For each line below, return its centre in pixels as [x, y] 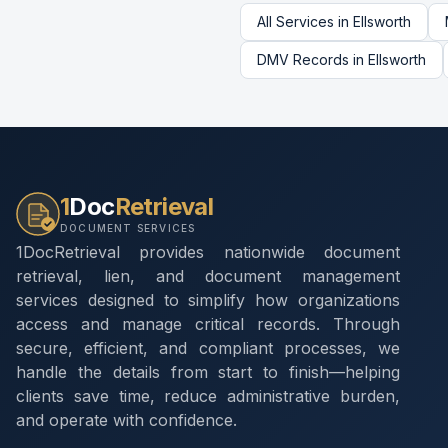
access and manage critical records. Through [208, 324]
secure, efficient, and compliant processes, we [208, 348]
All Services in [305, 21]
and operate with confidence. [126, 420]
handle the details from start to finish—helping [208, 372]
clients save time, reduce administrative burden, [208, 396]
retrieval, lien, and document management [208, 276]
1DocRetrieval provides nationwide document [208, 252]
